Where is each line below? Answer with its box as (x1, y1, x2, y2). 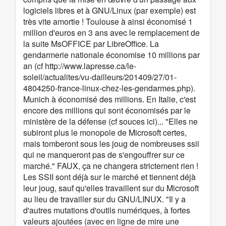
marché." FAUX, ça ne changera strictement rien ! (23, 160, 198, 172)
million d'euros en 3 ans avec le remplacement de (23, 27, 200, 39)
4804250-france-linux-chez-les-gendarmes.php (23, 82, 191, 94)
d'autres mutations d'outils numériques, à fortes (23, 204, 190, 216)
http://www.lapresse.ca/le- (45, 60, 136, 72)
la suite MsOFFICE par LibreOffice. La (23, 38, 159, 50)
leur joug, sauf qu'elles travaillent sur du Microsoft (23, 182, 199, 194)
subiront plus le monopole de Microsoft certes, (23, 127, 187, 139)
